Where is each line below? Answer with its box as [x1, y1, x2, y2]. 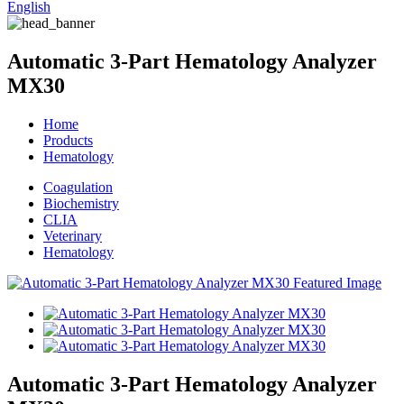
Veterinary [43, 227, 102, 243]
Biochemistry [43, 195, 119, 211]
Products [43, 132, 93, 148]
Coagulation [43, 179, 113, 195]
